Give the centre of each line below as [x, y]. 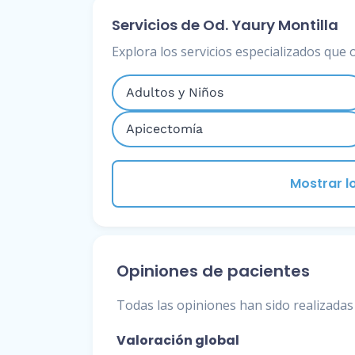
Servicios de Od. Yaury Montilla [225, 25]
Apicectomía [164, 129]
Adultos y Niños [175, 92]
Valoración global [178, 340]
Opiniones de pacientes [213, 271]
